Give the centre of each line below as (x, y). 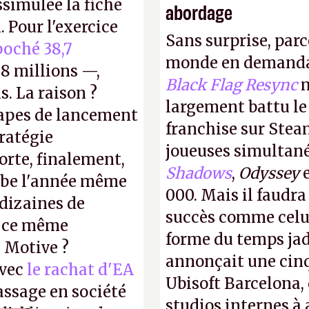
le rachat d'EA (80, 270)
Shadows (199, 173)
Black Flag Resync (231, 85)
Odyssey (269, 173)
